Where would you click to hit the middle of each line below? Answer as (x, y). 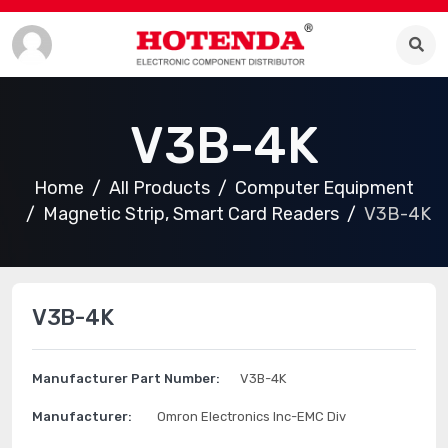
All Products (159, 188)
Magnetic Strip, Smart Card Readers (190, 214)
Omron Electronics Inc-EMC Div (251, 416)
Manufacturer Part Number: (126, 378)
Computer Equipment (324, 188)
